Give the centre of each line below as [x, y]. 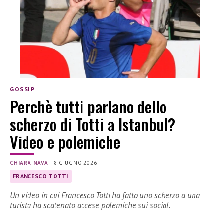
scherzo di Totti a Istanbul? [93, 124]
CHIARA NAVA [29, 162]
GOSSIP [23, 89]
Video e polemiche [65, 141]
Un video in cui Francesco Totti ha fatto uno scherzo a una [105, 196]
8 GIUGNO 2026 [75, 162]
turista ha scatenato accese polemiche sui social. [90, 206]
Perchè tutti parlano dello [88, 106]
